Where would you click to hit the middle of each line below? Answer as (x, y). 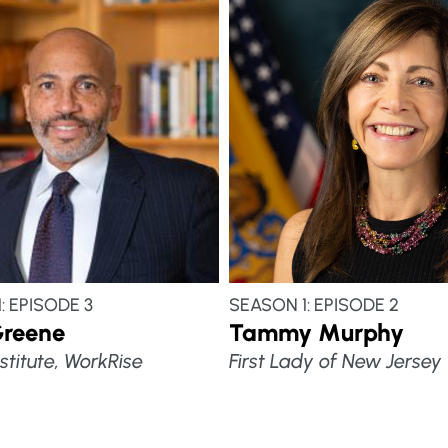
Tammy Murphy (316, 333)
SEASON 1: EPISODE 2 (313, 305)
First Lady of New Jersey (335, 361)
